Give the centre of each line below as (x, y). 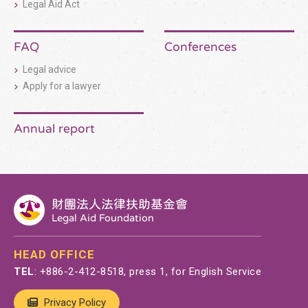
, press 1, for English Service (192, 272)
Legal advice (49, 70)
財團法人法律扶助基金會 (120, 203)
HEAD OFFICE (54, 255)
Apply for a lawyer (62, 86)
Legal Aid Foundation (103, 217)
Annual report (54, 129)
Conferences (200, 47)
